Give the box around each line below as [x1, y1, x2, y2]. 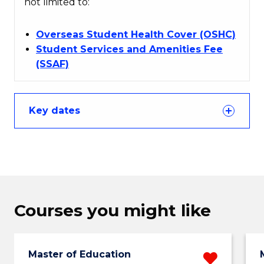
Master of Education [28, 249, 131, 260]
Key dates [29, 105, 80, 116]
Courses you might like [14, 200, 211, 220]
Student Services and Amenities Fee [36, 44, 223, 55]
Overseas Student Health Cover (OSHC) [36, 29, 236, 40]
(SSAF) [36, 58, 69, 70]
